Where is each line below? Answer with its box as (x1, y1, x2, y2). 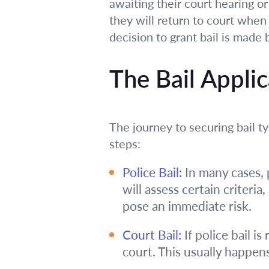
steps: (109, 136, 141, 151)
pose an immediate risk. (122, 198, 252, 213)
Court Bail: (122, 227, 181, 242)
